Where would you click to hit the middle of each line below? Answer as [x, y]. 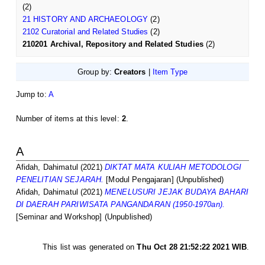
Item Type [170, 72]
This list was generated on [90, 247]
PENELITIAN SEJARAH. [60, 179]
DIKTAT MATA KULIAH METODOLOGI [173, 167]
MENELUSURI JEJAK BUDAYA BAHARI [177, 192]
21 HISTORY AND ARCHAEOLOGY [85, 19]
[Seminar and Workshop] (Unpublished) [84, 216]
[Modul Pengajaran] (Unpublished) [164, 179]
